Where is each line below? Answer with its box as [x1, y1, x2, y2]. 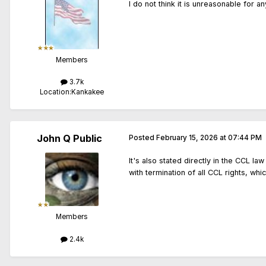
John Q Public [37, 132, 102, 145]
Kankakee [71, 88, 104, 97]
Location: [40, 88, 71, 97]
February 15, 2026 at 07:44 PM [156, 134, 262, 142]
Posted [129, 134, 156, 142]
